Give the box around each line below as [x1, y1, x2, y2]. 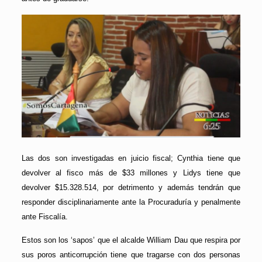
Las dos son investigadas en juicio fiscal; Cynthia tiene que [21, 154, 241, 163]
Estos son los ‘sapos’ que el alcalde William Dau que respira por [21, 236, 241, 245]
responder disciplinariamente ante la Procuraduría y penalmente [21, 198, 241, 207]
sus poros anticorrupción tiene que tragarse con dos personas [21, 250, 241, 260]
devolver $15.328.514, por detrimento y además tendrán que [21, 183, 241, 192]
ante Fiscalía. [21, 212, 68, 222]
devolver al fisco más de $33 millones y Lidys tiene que [21, 168, 241, 178]
